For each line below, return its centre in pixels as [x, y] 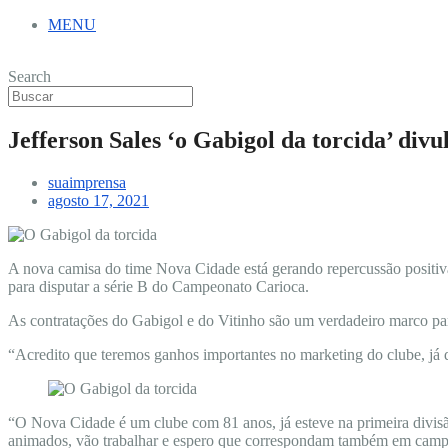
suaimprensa [87, 182]
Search [29, 76]
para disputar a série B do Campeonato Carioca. [158, 286]
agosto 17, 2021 [98, 200]
